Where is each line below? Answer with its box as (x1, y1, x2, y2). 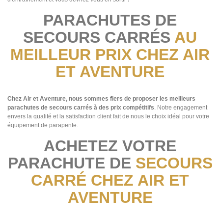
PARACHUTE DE (7, 154, 136, 172)
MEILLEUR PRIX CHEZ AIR (10, 46, 210, 64)
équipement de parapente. (7, 122, 78, 129)
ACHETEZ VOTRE (44, 137, 176, 155)
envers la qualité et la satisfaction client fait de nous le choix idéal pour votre (7, 113, 209, 120)
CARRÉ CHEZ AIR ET (31, 171, 189, 190)
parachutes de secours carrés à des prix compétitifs (7, 104, 154, 111)
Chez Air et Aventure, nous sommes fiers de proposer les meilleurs (7, 95, 195, 103)
